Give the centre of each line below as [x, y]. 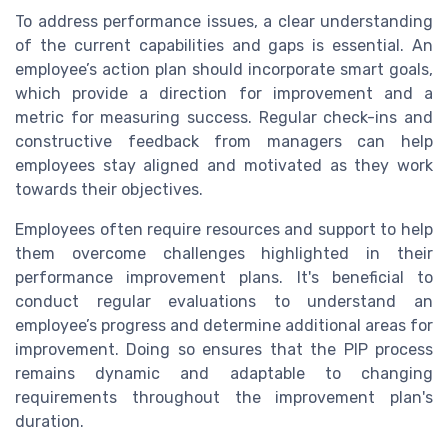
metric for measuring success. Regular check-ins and [224, 117]
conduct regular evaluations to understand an [224, 301]
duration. [49, 421]
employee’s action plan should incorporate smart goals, [224, 69]
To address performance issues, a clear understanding [224, 21]
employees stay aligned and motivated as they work [224, 165]
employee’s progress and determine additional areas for [224, 325]
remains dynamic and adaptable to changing [224, 373]
